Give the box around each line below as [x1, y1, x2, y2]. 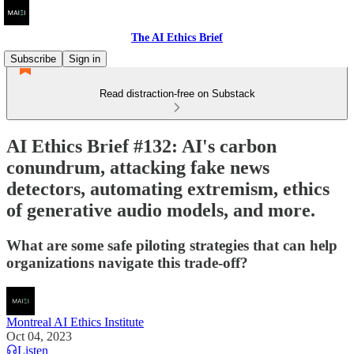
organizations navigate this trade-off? [6, 254, 248, 271]
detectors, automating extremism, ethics [6, 178, 330, 199]
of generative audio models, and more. [6, 199, 315, 220]
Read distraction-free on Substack [99, 88, 255, 100]
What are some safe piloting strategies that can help [6, 236, 337, 254]
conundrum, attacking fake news [6, 156, 269, 178]
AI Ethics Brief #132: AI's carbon [6, 135, 277, 156]
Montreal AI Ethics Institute [6, 314, 144, 329]
